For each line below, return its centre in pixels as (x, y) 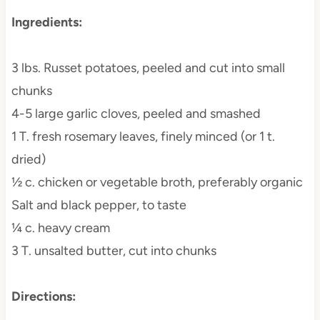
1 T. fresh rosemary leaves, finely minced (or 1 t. (143, 136)
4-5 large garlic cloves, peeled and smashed (136, 113)
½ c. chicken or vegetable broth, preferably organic (157, 182)
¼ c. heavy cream (60, 227)
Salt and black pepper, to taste (99, 205)
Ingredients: (46, 22)
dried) (28, 159)
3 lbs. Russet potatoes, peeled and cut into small (148, 67)
